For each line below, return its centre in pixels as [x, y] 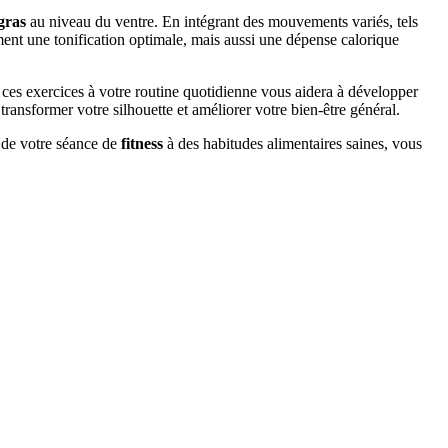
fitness [142, 144]
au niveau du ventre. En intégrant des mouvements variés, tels [222, 22]
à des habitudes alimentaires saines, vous [292, 144]
